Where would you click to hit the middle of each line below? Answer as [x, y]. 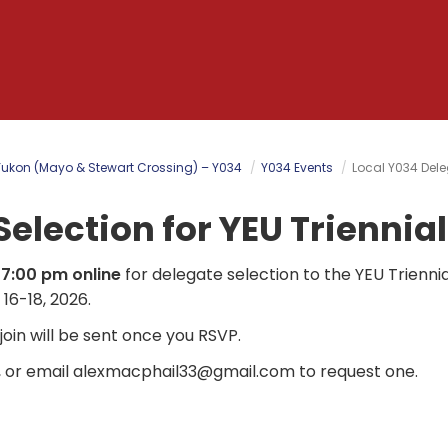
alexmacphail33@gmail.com [183, 371]
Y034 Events [297, 167]
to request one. [356, 371]
